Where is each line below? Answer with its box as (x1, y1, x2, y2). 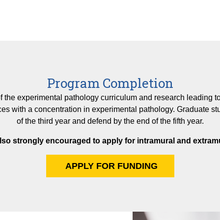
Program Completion (47, 75, 173, 92)
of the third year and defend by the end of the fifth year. (16, 117, 204, 126)
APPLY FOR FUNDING (62, 161, 158, 171)
